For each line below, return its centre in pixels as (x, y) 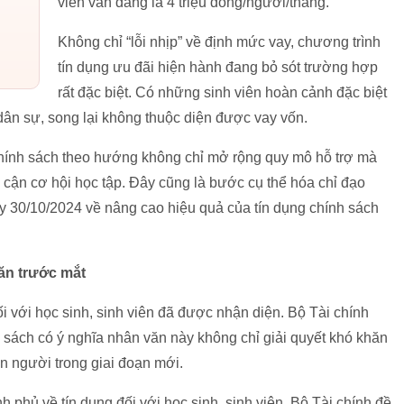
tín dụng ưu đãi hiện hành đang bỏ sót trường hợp (218, 68)
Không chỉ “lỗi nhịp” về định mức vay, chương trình (219, 42)
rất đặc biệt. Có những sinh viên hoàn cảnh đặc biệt (222, 93)
